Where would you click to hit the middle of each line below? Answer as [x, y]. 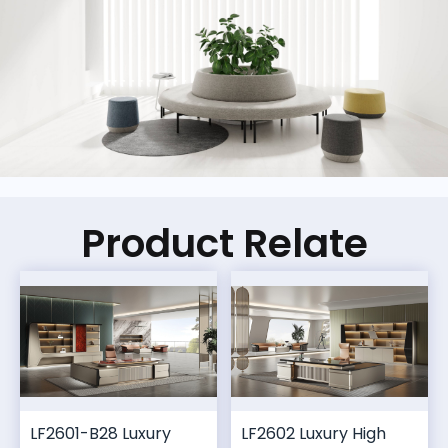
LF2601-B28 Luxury [100, 434]
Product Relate [224, 244]
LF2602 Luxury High [313, 434]
